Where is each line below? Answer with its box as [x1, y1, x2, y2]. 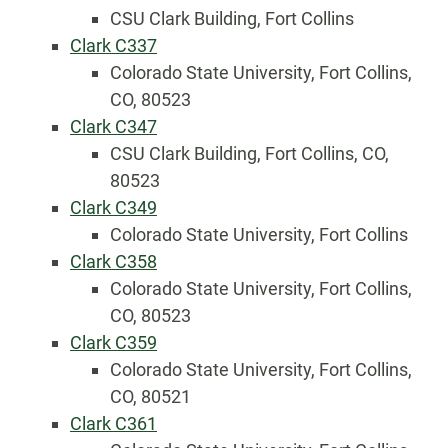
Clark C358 [70, 251, 157, 272]
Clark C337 [70, 35, 157, 56]
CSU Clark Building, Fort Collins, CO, [110, 143, 389, 164]
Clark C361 [70, 413, 157, 434]
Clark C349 [70, 197, 157, 218]
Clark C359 [70, 332, 157, 353]
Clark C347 [70, 116, 157, 137]
